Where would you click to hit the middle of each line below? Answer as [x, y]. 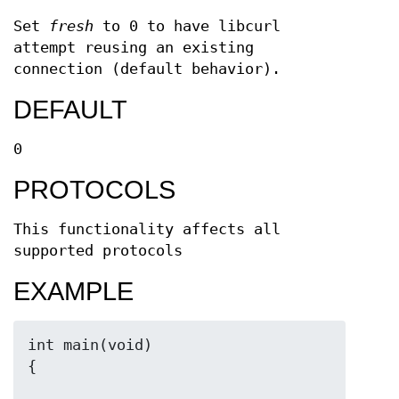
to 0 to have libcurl [187, 26]
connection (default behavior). [147, 69]
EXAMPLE [73, 291]
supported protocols [98, 251]
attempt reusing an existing [134, 48]
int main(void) [90, 345]
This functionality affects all [147, 229]
